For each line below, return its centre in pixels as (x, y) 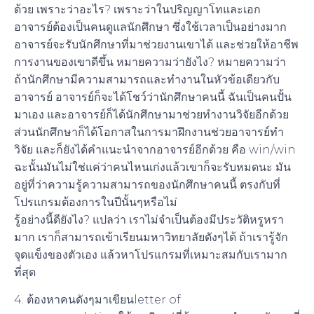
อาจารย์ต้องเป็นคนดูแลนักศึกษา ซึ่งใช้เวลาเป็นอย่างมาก (150, 27)
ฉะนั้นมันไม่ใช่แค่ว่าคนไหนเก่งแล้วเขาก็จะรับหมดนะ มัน (152, 167)
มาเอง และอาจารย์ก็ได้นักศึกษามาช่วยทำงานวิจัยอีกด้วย (151, 114)
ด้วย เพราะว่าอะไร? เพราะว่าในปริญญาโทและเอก (137, 9)
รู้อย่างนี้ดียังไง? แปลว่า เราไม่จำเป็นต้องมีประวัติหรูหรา (149, 219)
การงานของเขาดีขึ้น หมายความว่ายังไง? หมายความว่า (150, 62)
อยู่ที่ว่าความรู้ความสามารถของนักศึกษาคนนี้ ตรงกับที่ (147, 184)
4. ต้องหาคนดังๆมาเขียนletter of (97, 299)
